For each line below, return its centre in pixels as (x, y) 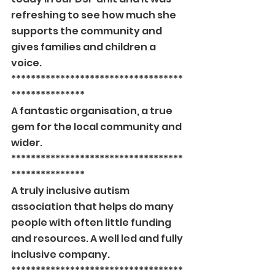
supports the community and (87, 31)
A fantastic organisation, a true (93, 111)
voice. (26, 63)
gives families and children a (84, 47)
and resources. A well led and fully (98, 238)
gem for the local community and (97, 127)
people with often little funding (92, 223)
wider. (27, 143)
